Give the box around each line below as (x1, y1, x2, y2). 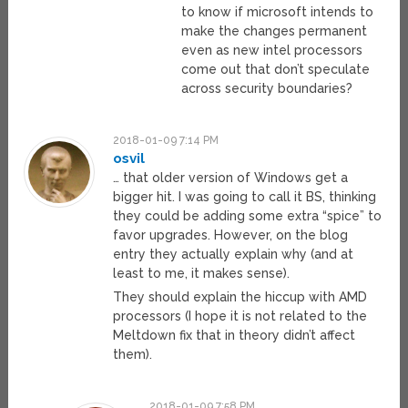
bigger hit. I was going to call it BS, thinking (113, 189, 377, 205)
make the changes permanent (181, 24, 368, 39)
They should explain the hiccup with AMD (113, 290, 368, 305)
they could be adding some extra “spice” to (113, 209, 382, 224)
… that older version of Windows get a (113, 170, 349, 186)
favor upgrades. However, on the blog (113, 228, 349, 243)
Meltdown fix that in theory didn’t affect (113, 328, 356, 343)
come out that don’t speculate (181, 62, 371, 77)
